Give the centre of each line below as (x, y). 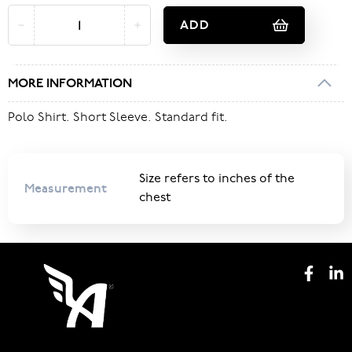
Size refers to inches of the (217, 180)
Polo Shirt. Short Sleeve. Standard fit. (118, 117)
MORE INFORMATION (70, 83)
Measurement (66, 189)
